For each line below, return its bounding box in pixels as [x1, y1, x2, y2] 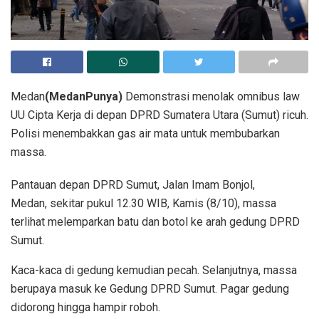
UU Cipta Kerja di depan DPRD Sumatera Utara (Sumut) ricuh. [11, 108, 308, 122]
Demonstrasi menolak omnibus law [122, 90, 300, 104]
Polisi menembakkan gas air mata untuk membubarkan [11, 127, 280, 141]
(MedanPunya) [45, 90, 122, 104]
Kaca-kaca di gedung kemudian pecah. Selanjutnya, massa [11, 263, 297, 278]
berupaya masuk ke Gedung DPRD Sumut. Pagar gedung [11, 282, 289, 296]
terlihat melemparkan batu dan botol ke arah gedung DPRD [11, 215, 300, 229]
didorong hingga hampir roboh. [11, 300, 160, 315]
